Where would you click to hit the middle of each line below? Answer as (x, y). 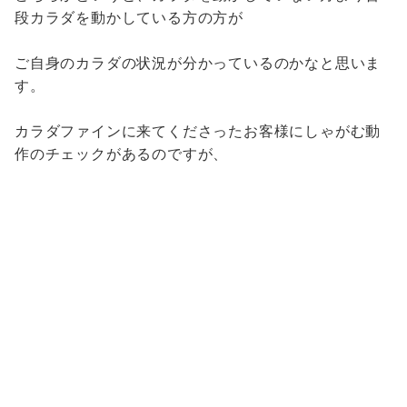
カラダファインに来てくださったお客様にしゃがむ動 (198, 131)
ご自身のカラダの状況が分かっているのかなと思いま (198, 63)
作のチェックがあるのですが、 (122, 154)
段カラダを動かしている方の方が (129, 18)
